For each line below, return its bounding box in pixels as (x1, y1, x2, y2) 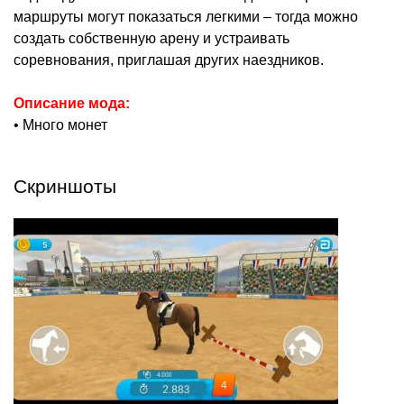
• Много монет (14, 117, 107, 133)
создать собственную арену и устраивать (14, 31, 289, 47)
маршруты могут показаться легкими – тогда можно (14, 9, 358, 25)
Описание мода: (14, 96, 130, 112)
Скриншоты (14, 176, 116, 197)
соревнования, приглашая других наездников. (14, 52, 324, 69)
